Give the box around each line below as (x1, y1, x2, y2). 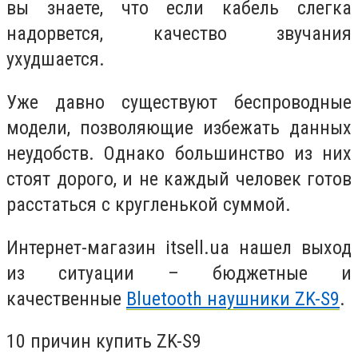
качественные (6, 287, 126, 310)
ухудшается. (6, 48, 105, 71)
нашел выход (229, 236, 352, 259)
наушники (202, 287, 295, 310)
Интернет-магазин (6, 236, 165, 259)
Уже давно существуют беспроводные (6, 90, 352, 113)
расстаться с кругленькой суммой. (6, 193, 291, 216)
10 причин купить (6, 330, 157, 353)
